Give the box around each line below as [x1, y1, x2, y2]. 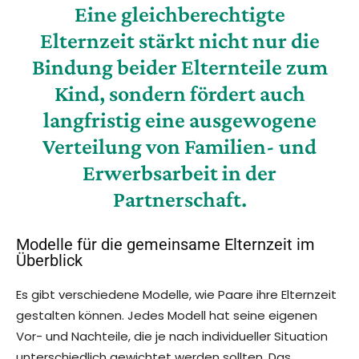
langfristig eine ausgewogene [42, 107, 317, 133]
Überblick [16, 251, 83, 271]
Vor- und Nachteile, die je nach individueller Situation [16, 328, 328, 345]
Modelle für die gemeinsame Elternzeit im [16, 235, 315, 255]
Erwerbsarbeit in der [83, 160, 276, 186]
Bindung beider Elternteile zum [31, 54, 328, 80]
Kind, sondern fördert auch [54, 81, 305, 107]
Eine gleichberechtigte [74, 2, 285, 27]
